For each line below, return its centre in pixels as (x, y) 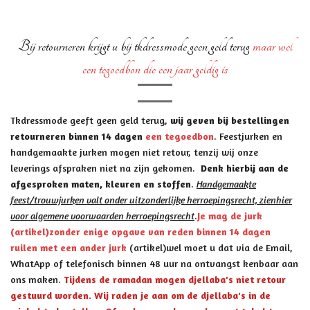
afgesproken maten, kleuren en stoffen (101, 184)
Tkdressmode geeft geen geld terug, (90, 120)
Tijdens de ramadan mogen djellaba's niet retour (175, 279)
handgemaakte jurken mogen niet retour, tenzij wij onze (134, 152)
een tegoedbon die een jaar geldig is (155, 69)
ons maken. (37, 279)
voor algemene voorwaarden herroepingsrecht (102, 216)
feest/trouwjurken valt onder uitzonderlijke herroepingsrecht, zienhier (151, 200)
